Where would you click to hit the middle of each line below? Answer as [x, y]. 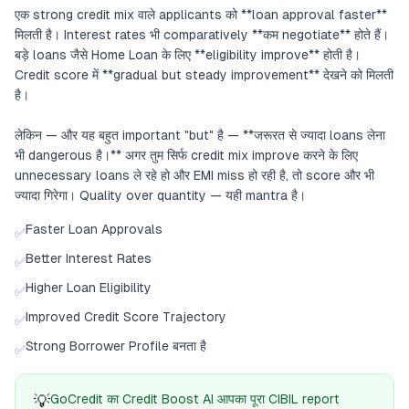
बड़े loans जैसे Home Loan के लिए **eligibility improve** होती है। [188, 55]
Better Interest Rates [89, 258]
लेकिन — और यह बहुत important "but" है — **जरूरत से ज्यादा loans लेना [200, 135]
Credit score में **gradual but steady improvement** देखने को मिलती [204, 75]
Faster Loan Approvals [94, 229]
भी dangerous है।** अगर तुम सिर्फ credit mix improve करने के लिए [186, 155]
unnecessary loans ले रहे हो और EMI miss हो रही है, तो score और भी [194, 175]
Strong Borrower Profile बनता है [116, 346]
